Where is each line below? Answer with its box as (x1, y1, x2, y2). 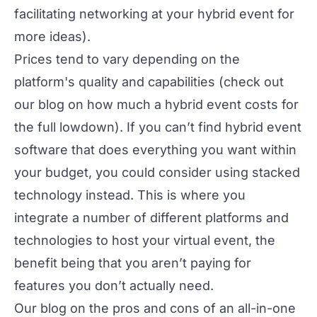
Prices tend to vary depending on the (14, 52, 240, 67)
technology (14, 188, 82, 202)
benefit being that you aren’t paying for (14, 255, 251, 270)
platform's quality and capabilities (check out (14, 74, 284, 89)
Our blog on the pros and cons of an (14, 301, 238, 316)
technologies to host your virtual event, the (14, 233, 275, 248)
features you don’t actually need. (14, 278, 214, 293)
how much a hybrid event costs (87, 97, 278, 112)
